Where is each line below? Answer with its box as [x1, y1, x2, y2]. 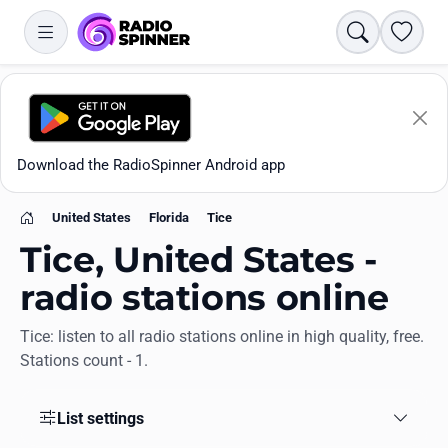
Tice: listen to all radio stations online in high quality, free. [20, 327, 424, 347]
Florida [148, 210, 189, 225]
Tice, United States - [20, 238, 378, 282]
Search [356, 21, 403, 40]
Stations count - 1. [20, 351, 148, 371]
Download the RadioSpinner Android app [17, 156, 285, 174]
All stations [27, 394, 104, 413]
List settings [56, 408, 144, 428]
